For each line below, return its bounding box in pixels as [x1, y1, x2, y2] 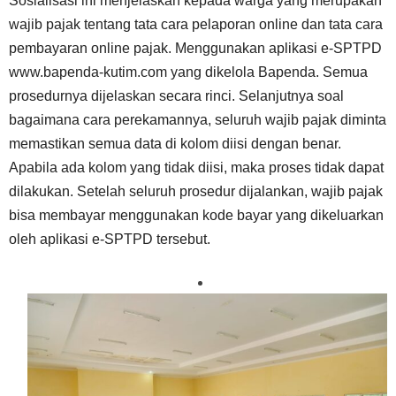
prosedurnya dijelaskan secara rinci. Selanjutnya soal [9, 88, 344, 104]
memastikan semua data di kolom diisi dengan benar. [9, 136, 341, 152]
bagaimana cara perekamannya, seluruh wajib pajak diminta [9, 112, 386, 128]
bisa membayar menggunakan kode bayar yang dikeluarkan [9, 208, 384, 224]
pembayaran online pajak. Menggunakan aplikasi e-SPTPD [9, 41, 382, 57]
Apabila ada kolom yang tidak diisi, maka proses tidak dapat [9, 160, 384, 176]
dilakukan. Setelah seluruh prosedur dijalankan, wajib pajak [9, 184, 383, 200]
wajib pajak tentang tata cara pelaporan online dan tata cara [9, 17, 383, 33]
